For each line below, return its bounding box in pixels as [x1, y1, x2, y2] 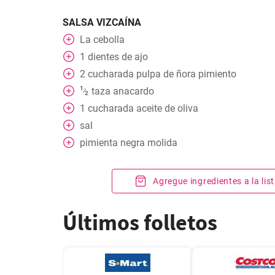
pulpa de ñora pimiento [136, 68, 236, 80]
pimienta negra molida [80, 137, 177, 149]
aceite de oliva [136, 103, 198, 114]
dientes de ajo [88, 51, 148, 63]
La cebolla [80, 34, 125, 45]
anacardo [112, 85, 154, 97]
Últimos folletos [63, 209, 217, 236]
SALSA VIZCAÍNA [63, 17, 141, 28]
